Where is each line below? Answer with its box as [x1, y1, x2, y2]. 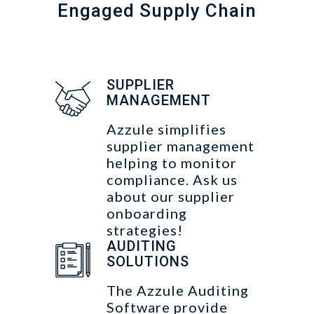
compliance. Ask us [107, 171, 238, 188]
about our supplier [107, 188, 235, 205]
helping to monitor [107, 154, 237, 171]
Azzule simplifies [107, 121, 226, 137]
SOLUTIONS [107, 253, 189, 270]
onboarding [107, 205, 187, 221]
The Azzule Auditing [107, 282, 249, 299]
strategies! [107, 221, 183, 238]
